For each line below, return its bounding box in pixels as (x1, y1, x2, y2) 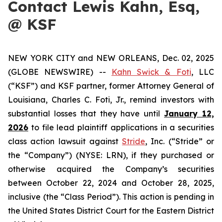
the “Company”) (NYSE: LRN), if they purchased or (8, 150, 214, 160)
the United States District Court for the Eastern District (8, 206, 214, 216)
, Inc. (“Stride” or (145, 136, 215, 146)
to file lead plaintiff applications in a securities (28, 122, 214, 132)
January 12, (164, 109, 215, 118)
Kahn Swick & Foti (111, 67, 191, 77)
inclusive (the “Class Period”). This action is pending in (8, 192, 214, 202)
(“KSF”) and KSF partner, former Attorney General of (8, 81, 214, 91)
